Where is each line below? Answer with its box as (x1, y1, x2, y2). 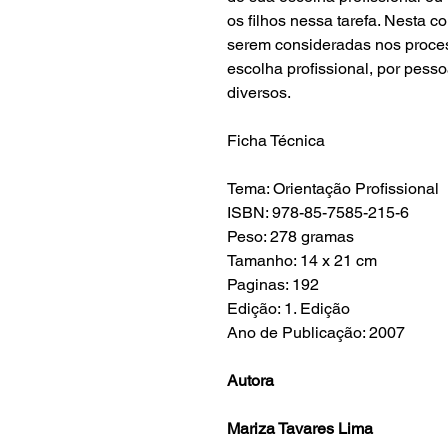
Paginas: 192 (227, 274, 319, 294)
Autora (227, 370, 274, 390)
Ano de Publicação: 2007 (227, 322, 405, 342)
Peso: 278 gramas (227, 226, 354, 246)
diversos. (227, 82, 291, 102)
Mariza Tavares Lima (227, 418, 373, 438)
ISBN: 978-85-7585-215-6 (227, 202, 409, 222)
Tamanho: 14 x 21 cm (227, 250, 377, 270)
